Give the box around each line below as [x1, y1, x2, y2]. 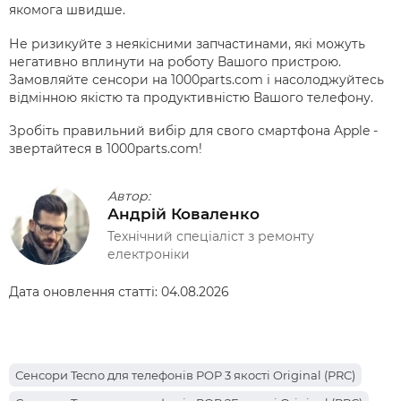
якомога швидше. [9, 2, 125, 18]
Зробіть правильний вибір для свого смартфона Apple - [9, 123, 378, 139]
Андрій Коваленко [107, 204, 260, 223]
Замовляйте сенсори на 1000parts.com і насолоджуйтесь [9, 71, 384, 88]
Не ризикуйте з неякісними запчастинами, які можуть [9, 35, 365, 52]
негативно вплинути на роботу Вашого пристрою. [9, 53, 341, 70]
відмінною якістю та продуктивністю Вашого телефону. [9, 89, 373, 106]
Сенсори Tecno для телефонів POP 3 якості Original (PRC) [15, 368, 355, 382]
